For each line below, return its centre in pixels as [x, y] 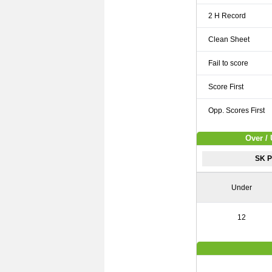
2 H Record [227, 16]
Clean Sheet [229, 39]
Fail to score [229, 63]
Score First [226, 87]
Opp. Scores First [237, 110]
